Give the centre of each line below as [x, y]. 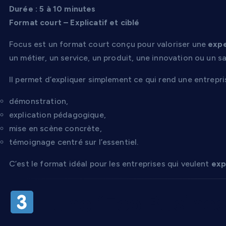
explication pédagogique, [58, 115]
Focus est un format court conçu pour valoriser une [109, 44]
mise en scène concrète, [55, 128]
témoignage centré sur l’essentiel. [74, 142]
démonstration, [39, 101]
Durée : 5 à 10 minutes [52, 9]
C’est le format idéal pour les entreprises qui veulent [110, 163]
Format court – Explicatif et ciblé [74, 22]
